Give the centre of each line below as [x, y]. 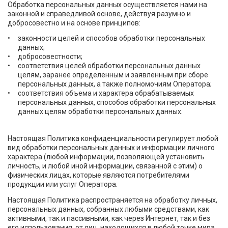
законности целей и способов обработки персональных [111, 38]
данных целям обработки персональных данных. [100, 112]
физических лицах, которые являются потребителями [98, 175]
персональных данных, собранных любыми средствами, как [108, 209]
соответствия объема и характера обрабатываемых [106, 93]
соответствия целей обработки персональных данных [109, 66]
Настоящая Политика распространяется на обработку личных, [112, 200]
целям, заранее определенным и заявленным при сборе [113, 75]
